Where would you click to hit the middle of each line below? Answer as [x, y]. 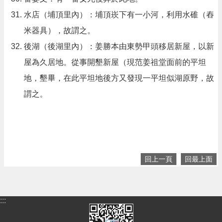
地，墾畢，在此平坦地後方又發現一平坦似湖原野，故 [119, 78]
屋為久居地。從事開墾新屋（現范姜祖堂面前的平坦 [115, 62]
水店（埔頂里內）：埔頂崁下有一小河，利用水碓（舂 [119, 14]
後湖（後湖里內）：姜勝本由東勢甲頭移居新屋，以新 [119, 46]
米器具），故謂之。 [59, 30]
